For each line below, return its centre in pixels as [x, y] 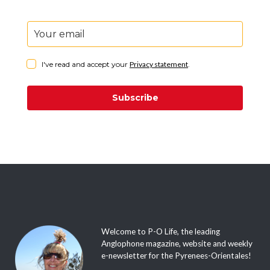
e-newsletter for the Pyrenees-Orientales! [176, 256]
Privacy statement [159, 64]
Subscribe [135, 98]
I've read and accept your [86, 64]
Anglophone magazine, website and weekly [177, 244]
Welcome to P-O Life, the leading [160, 232]
